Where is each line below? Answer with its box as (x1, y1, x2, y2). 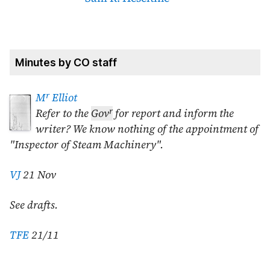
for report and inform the (113, 106, 234, 121)
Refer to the (36, 106, 91, 121)
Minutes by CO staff (14, 55, 117, 69)
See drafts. (10, 198, 58, 213)
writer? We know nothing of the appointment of (36, 122, 259, 137)
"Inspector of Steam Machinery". (10, 137, 163, 152)
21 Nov (23, 168, 56, 183)
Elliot (49, 90, 77, 105)
